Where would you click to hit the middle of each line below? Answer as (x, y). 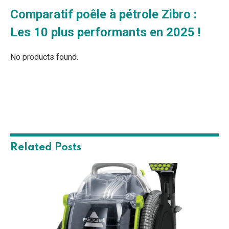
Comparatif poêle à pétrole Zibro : (104, 14)
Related (32, 148)
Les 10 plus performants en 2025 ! (106, 32)
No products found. (44, 57)
